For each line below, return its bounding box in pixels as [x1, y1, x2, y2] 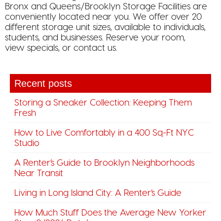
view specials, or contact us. [5, 42, 117, 53]
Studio [14, 138, 39, 148]
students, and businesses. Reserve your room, [5, 32, 185, 43]
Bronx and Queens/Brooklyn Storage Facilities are [5, 1, 207, 12]
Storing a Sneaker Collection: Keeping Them [14, 97, 192, 108]
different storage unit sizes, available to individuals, [5, 22, 206, 33]
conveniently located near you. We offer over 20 [5, 11, 202, 22]
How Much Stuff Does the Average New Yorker [14, 207, 206, 218]
